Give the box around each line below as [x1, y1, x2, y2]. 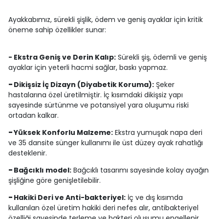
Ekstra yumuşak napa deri [112, 128, 202, 138]
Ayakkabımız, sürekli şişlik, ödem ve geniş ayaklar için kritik [8, 15, 203, 25]
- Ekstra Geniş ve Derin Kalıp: [8, 52, 116, 63]
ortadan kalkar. [8, 110, 59, 121]
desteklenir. [8, 148, 47, 158]
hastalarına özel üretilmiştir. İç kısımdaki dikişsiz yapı [8, 90, 183, 100]
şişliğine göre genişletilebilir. [8, 175, 101, 186]
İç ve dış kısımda [125, 193, 183, 203]
